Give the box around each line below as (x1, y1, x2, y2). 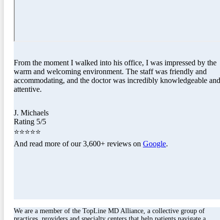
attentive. (14, 85, 42, 94)
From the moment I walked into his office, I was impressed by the (14, 58, 217, 67)
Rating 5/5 (14, 117, 46, 126)
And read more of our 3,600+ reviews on (14, 139, 143, 148)
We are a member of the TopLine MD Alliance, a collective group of (14, 207, 205, 215)
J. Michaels (14, 109, 49, 117)
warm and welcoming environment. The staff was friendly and (14, 67, 207, 76)
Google (143, 139, 166, 148)
